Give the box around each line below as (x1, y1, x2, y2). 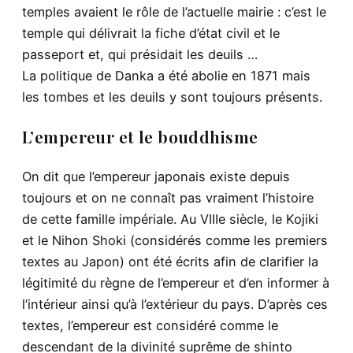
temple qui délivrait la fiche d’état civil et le (22, 25, 280, 42)
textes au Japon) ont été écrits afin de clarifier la (22, 253, 318, 269)
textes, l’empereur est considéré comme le (22, 317, 278, 333)
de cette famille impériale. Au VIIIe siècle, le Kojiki (22, 210, 318, 227)
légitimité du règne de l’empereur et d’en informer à (22, 274, 329, 291)
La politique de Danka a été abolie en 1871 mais (22, 68, 310, 84)
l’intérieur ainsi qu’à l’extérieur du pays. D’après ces (22, 295, 328, 312)
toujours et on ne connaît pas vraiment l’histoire (22, 189, 314, 206)
